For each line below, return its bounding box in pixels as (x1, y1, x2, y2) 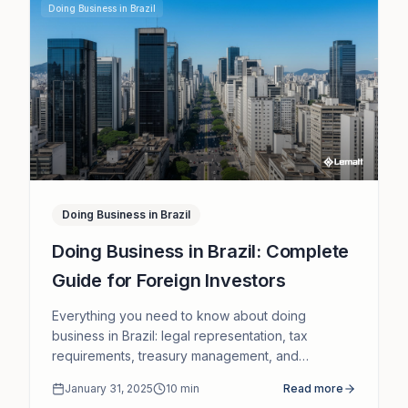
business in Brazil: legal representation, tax (52, 327, 308, 343)
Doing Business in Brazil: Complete (52, 240, 350, 262)
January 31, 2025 (65, 381, 153, 395)
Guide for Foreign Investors (52, 269, 286, 291)
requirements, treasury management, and (52, 347, 299, 363)
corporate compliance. (52, 367, 188, 383)
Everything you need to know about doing (52, 307, 306, 323)
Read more (283, 381, 343, 395)
